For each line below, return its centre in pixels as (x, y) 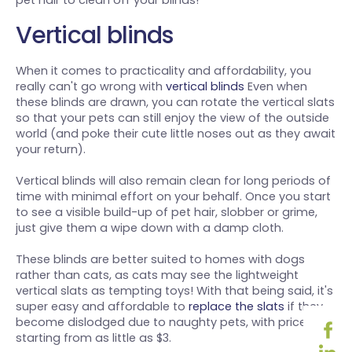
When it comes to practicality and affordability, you (163, 71)
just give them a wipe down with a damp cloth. (150, 228)
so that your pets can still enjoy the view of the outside (172, 118)
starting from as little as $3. (93, 338)
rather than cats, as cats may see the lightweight (157, 275)
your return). (51, 150)
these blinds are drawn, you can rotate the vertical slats (175, 103)
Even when (276, 87)
